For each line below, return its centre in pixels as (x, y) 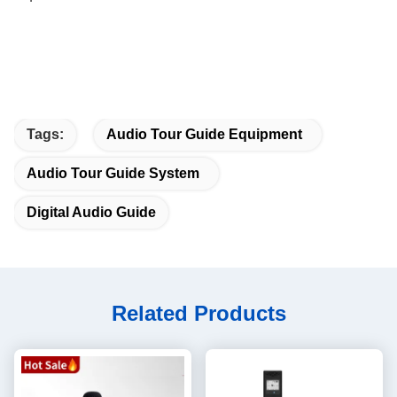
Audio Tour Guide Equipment (204, 134)
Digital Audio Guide (91, 212)
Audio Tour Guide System (113, 173)
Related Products (198, 313)
